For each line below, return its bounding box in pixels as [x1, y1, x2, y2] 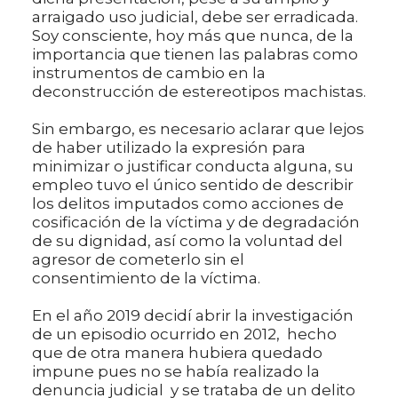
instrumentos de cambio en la [32, 63, 266, 82]
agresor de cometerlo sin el [32, 250, 244, 268]
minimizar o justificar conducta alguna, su [32, 156, 354, 175]
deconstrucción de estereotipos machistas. [32, 82, 366, 100]
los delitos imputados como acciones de [32, 194, 344, 212]
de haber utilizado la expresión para [32, 138, 306, 156]
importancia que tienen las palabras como [32, 44, 358, 63]
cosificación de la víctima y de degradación [32, 212, 360, 231]
